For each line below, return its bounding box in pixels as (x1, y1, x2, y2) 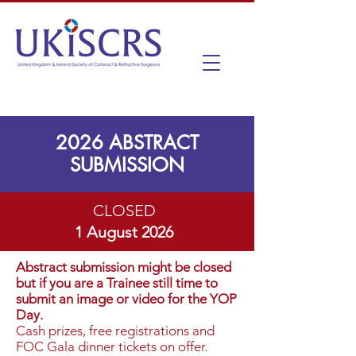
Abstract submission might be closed (16, 259, 231, 275)
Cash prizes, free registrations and (16, 323, 215, 339)
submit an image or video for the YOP (16, 291, 237, 307)
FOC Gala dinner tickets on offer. (16, 339, 207, 354)
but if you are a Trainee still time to (16, 275, 218, 291)
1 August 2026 (75, 222, 173, 242)
